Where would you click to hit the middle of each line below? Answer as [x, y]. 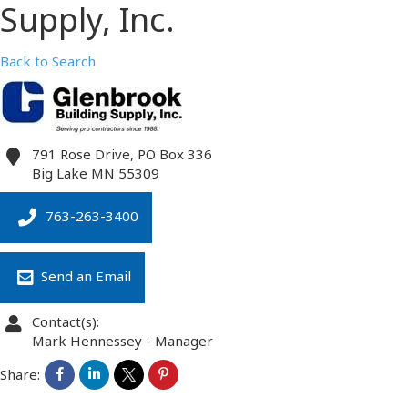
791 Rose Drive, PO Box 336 [122, 154]
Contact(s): [65, 322]
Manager [184, 341]
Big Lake [59, 173]
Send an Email [86, 276]
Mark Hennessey [88, 341]
